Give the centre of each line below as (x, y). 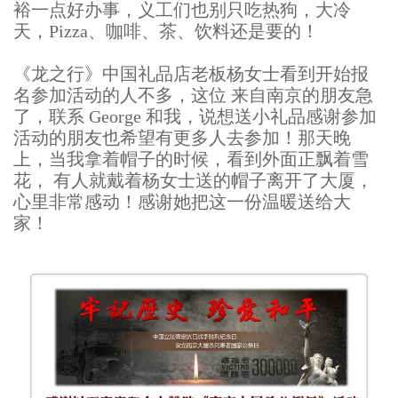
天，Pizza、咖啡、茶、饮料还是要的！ (166, 32)
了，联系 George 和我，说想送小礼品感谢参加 (195, 117)
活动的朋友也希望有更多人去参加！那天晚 (182, 138)
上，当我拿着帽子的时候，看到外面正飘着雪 (191, 159)
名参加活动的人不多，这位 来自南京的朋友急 (193, 96)
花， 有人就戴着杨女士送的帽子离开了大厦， (193, 181)
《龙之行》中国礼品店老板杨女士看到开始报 (191, 74)
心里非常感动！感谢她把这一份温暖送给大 (182, 202)
